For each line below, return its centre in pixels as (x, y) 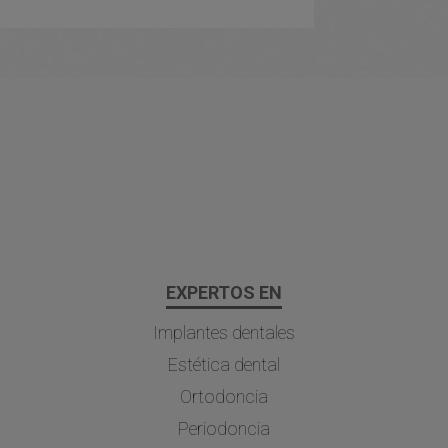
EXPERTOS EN (223, 292)
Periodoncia (223, 429)
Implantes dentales (223, 333)
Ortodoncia (223, 397)
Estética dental (223, 365)
